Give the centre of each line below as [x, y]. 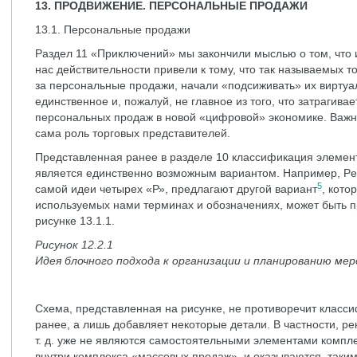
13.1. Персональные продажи [113, 29]
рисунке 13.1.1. [75, 221]
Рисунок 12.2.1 [74, 245]
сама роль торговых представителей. [133, 133]
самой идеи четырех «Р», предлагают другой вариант [176, 189]
